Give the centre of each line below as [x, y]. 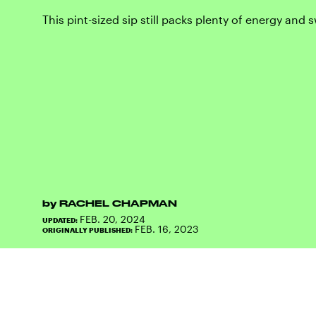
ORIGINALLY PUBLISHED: [89, 230]
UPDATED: [61, 220]
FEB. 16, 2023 [166, 229]
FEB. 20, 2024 [113, 219]
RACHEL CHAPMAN [118, 203]
